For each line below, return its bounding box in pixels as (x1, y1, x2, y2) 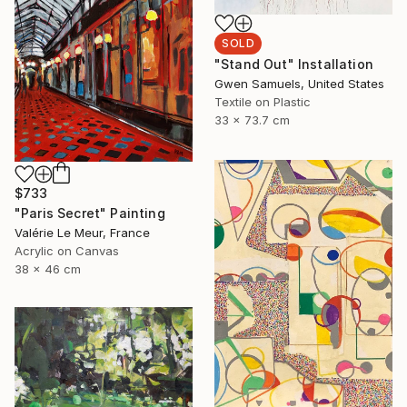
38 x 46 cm (15, 261, 81, 276)
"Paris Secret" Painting (15, 204, 165, 221)
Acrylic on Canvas (15, 243, 119, 258)
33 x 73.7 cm (214, 112, 290, 127)
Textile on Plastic (214, 94, 311, 109)
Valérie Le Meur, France (15, 224, 150, 240)
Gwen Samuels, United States (214, 75, 384, 91)
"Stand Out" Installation (214, 55, 373, 72)
